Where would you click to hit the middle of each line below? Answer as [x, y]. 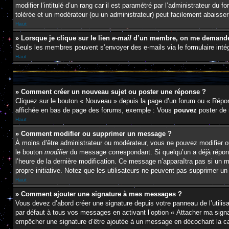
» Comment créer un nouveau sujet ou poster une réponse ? [111, 92]
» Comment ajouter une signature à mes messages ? [99, 194]
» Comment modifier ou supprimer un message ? [94, 134]
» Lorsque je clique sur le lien [64, 38]
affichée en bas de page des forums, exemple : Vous [95, 110]
